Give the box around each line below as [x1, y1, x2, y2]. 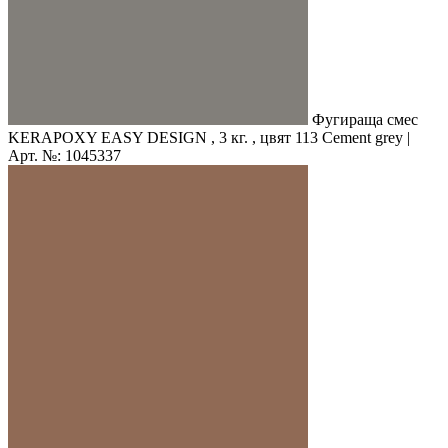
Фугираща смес [312, 110, 418, 128]
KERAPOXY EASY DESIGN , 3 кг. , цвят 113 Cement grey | [8, 128, 410, 146]
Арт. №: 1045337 [8, 146, 121, 164]
